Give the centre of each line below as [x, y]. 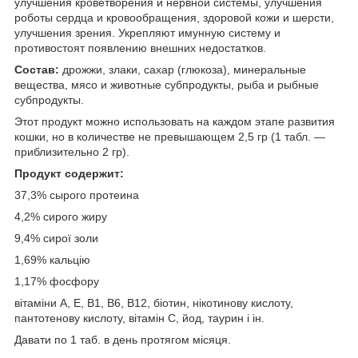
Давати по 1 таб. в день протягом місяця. [123, 340]
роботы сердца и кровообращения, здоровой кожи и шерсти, [174, 18]
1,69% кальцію [52, 260]
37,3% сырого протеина [77, 195]
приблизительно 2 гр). [72, 152]
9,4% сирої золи [56, 239]
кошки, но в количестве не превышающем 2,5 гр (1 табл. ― [170, 137]
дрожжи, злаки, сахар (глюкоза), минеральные [184, 70]
